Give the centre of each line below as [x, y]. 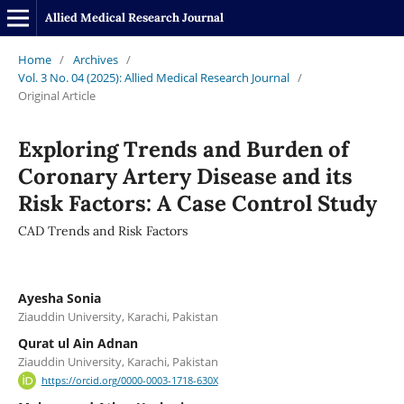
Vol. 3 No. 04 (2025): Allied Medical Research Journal [153, 77]
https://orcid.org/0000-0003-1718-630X [129, 381]
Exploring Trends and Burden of [183, 149]
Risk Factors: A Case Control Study [197, 203]
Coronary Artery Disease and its [185, 176]
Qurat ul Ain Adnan [78, 343]
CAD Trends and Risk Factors [102, 230]
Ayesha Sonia [59, 298]
